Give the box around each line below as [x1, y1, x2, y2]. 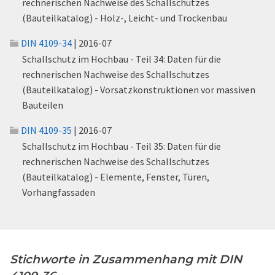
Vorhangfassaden [22, 186, 95, 198]
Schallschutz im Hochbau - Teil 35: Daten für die [22, 140, 221, 152]
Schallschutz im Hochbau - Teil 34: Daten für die [22, 53, 221, 65]
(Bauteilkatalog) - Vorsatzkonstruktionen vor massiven [22, 83, 255, 96]
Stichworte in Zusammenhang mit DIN [10, 252, 242, 266]
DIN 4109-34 [21, 37, 72, 49]
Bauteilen [22, 99, 63, 111]
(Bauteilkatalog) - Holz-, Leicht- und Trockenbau [22, 12, 227, 24]
